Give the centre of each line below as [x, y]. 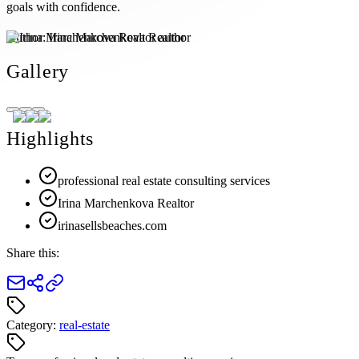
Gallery [38, 71]
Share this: [33, 253]
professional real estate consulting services [164, 181]
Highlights [50, 139]
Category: [33, 325]
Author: [28, 37]
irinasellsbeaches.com [112, 226]
